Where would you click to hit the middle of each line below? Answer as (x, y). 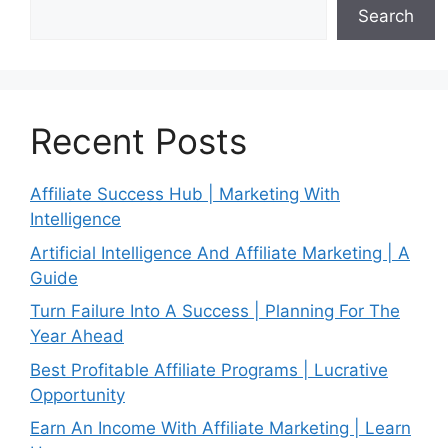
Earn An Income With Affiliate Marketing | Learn (220, 428)
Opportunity (77, 394)
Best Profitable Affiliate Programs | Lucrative (209, 369)
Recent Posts (138, 141)
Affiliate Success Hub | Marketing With (185, 194)
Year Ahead (77, 336)
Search (386, 16)
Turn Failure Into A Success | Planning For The (215, 311)
